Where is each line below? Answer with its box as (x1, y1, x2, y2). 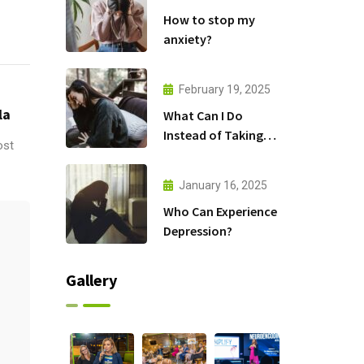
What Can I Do (162, 106, 243, 123)
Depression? (162, 222, 232, 239)
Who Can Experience (162, 202, 277, 219)
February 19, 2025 (178, 82, 271, 96)
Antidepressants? (162, 145, 262, 162)
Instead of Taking (162, 126, 263, 143)
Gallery (65, 270, 117, 290)
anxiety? (162, 30, 212, 47)
